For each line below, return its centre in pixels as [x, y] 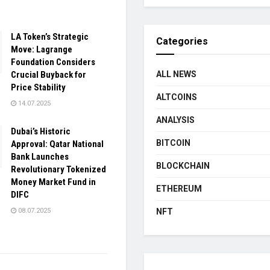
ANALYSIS [175, 120]
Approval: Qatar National [57, 144]
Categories [182, 41]
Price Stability [38, 87]
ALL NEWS [176, 74]
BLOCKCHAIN [183, 165]
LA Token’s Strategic [50, 36]
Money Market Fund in [53, 182]
